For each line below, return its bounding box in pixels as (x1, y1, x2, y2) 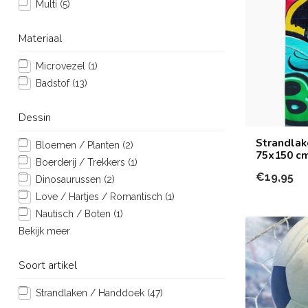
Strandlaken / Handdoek (36, 287, 147, 298)
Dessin (19, 110, 51, 124)
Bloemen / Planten (36, 140, 122, 151)
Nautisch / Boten (36, 208, 113, 219)
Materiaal (19, 31, 62, 45)
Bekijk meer (19, 225, 70, 236)
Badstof (36, 78, 72, 89)
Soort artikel (19, 258, 77, 272)
